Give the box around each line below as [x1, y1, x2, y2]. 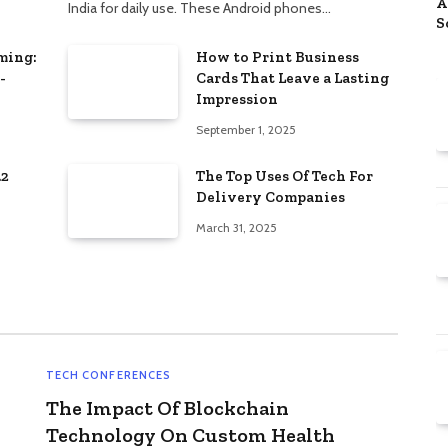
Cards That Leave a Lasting [196, 69, 389, 88]
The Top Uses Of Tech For [196, 167, 373, 186]
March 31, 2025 [196, 220, 277, 236]
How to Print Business [196, 48, 359, 67]
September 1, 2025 [196, 122, 296, 138]
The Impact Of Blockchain [45, 396, 289, 421]
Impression [196, 90, 278, 109]
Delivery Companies [196, 188, 345, 207]
